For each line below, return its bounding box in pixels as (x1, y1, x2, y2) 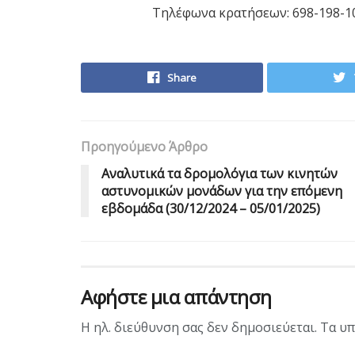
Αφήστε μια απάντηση (81, 284, 272, 310)
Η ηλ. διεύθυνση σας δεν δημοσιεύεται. (81, 319, 317, 336)
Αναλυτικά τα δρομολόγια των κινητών (101, 165, 338, 182)
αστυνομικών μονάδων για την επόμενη (101, 182, 342, 200)
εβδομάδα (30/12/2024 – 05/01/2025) (101, 200, 320, 217)
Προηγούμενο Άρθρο (81, 138, 208, 155)
